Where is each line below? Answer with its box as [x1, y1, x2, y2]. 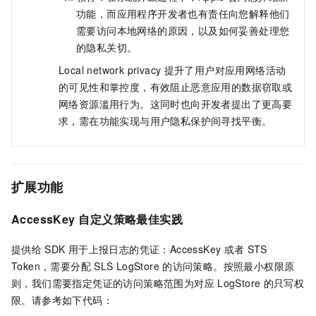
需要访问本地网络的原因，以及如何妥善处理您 [76, 23, 290, 38]
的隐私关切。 [76, 40, 138, 55]
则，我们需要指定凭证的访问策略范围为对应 [11, 275, 214, 290]
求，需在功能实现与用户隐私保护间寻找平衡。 [59, 114, 272, 128]
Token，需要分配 [11, 258, 91, 273]
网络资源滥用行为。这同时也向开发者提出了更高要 [59, 97, 293, 111]
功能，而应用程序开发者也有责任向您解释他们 [76, 6, 290, 21]
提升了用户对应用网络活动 [164, 63, 286, 78]
